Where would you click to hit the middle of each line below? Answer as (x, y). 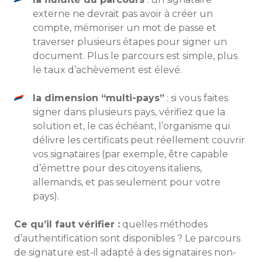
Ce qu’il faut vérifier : (67, 224)
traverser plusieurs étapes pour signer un (130, 42)
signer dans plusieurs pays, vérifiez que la (129, 112)
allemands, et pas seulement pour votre (127, 182)
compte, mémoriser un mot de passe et (125, 28)
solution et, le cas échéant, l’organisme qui (131, 126)
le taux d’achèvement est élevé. (107, 70)
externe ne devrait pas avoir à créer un (123, 14)
